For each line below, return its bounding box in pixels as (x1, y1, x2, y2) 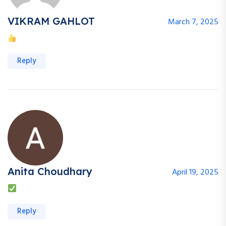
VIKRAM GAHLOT (8, 15, 95, 28)
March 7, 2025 (168, 16, 218, 29)
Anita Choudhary (8, 165, 92, 178)
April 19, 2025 (172, 166, 218, 180)
